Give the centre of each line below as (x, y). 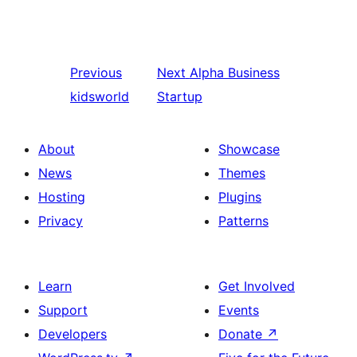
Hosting (62, 197)
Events (239, 310)
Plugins (240, 197)
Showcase (249, 149)
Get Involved (257, 286)
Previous (96, 73)
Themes (242, 173)
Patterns (243, 221)
